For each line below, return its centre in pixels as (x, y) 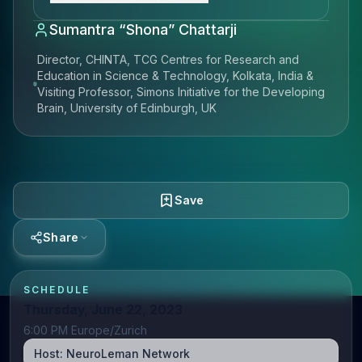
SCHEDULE (57, 290)
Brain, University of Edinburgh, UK (126, 108)
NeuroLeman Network (128, 354)
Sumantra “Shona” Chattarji (143, 29)
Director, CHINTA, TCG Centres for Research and (168, 59)
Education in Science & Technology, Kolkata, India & (175, 76)
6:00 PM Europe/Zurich (85, 330)
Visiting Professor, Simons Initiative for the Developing (181, 92)
